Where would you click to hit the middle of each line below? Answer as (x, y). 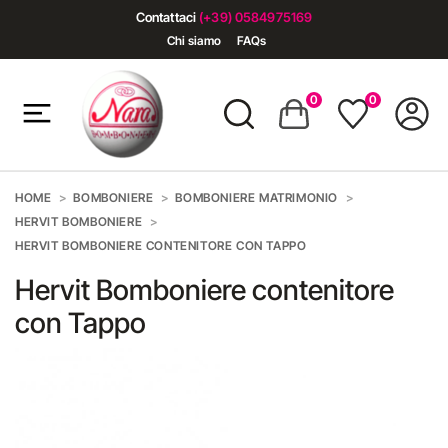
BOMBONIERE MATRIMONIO (257, 197)
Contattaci (167, 17)
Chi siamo (193, 40)
